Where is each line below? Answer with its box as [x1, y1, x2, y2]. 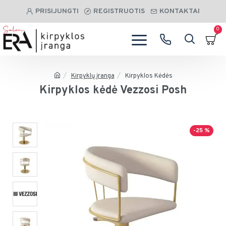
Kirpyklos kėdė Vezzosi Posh [39, 84, 187, 97]
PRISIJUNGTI [35, 7, 79, 16]
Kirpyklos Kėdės [125, 72, 173, 80]
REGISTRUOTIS [93, 7, 145, 16]
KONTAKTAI [159, 7, 200, 16]
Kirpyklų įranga [71, 72, 115, 80]
